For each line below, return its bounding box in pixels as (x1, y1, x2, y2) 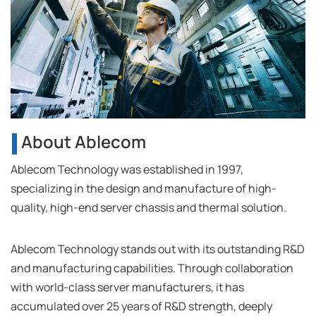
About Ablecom (21, 129, 146, 153)
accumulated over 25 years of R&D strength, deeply (11, 298, 272, 314)
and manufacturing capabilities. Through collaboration (11, 260, 293, 276)
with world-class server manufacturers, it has (11, 279, 244, 295)
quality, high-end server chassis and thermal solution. (11, 199, 286, 215)
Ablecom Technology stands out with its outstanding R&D (11, 241, 305, 257)
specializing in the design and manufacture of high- (11, 180, 276, 196)
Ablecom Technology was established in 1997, (11, 161, 243, 177)
